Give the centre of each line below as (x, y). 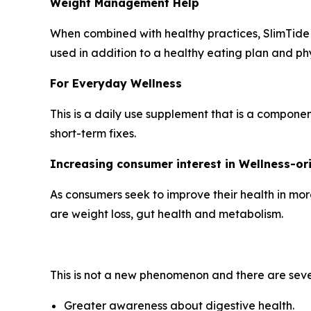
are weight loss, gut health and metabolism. (167, 214)
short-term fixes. (93, 134)
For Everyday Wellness (116, 84)
